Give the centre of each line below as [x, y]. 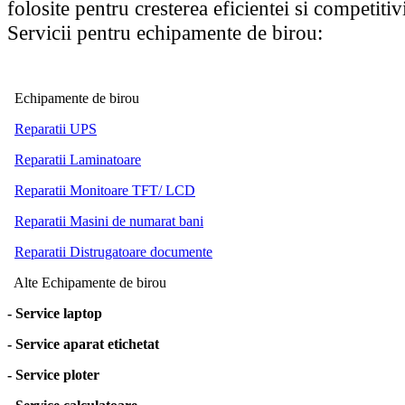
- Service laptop [55, 313]
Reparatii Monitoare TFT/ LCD [105, 190]
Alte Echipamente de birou [90, 282]
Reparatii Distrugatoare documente [113, 251]
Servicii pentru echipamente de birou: [165, 32]
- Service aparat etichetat [83, 344]
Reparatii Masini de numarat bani [109, 221]
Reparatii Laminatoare [78, 159]
